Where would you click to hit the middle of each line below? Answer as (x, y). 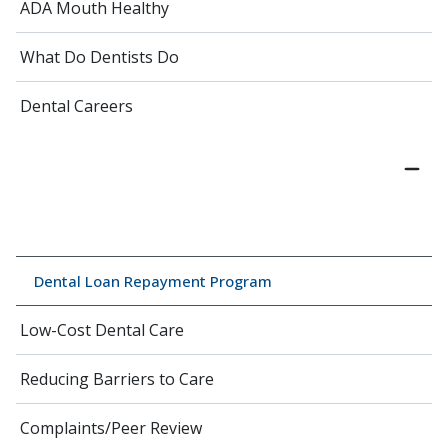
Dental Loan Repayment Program (153, 281)
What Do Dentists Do (99, 57)
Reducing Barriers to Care (117, 379)
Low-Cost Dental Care (102, 330)
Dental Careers (76, 106)
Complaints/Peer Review (111, 428)
